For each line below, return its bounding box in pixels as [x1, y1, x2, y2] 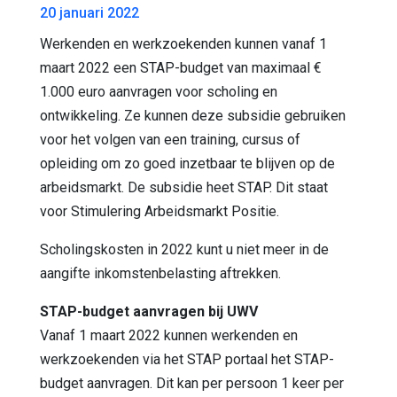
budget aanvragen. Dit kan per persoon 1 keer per [40, 374, 344, 392]
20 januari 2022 [40, 4, 139, 21]
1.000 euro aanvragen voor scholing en [40, 82, 277, 100]
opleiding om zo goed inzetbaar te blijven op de [40, 154, 335, 172]
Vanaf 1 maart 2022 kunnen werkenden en [40, 326, 298, 344]
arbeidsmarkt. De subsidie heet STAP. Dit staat [40, 178, 328, 196]
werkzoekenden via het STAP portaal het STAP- [40, 350, 334, 368]
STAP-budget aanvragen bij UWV [40, 302, 258, 320]
